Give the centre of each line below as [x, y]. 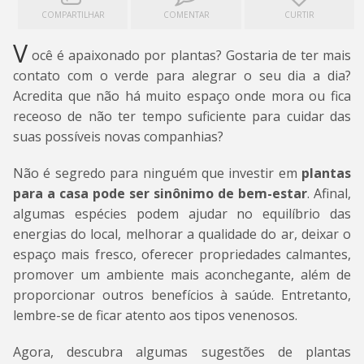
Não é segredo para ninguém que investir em [157, 173]
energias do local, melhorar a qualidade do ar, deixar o [182, 234]
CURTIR [299, 15]
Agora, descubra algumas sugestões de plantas [182, 352]
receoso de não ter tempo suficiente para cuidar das [182, 116]
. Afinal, [329, 193]
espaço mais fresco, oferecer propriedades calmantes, [182, 254]
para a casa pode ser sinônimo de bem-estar [160, 193]
